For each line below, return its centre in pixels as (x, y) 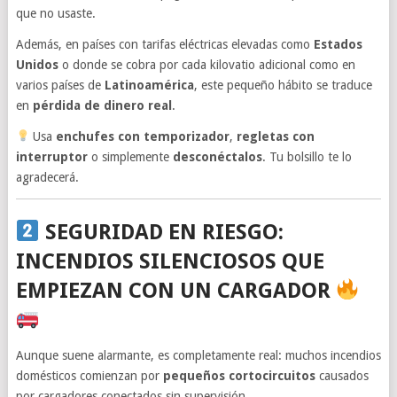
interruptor (51, 156)
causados (342, 375)
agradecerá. (47, 177)
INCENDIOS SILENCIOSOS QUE (170, 261)
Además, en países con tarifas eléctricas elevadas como (164, 44)
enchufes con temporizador (143, 136)
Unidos (37, 64)
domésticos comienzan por (89, 375)
